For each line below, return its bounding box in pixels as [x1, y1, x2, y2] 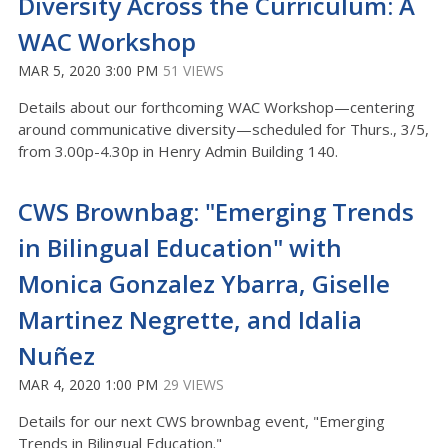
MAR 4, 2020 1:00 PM [18, 375, 158, 394]
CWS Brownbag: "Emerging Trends [18, 195, 414, 228]
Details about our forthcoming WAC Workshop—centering [18, 97, 415, 117]
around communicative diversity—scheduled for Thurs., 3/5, [18, 119, 429, 139]
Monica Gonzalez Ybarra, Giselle [18, 267, 390, 300]
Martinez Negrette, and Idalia [18, 303, 362, 336]
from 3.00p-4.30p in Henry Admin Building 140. [18, 141, 338, 161]
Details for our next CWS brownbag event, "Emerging [18, 411, 385, 431]
